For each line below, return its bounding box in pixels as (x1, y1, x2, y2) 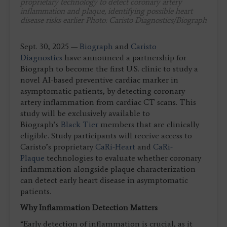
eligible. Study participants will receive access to (20, 131, 192, 141)
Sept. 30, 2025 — (20, 42, 80, 52)
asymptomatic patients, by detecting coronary (20, 86, 185, 96)
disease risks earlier (20, 15, 86, 25)
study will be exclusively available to (20, 108, 150, 119)
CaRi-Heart (95, 142, 135, 152)
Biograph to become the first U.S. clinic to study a (20, 64, 198, 74)
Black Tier (61, 120, 98, 130)
